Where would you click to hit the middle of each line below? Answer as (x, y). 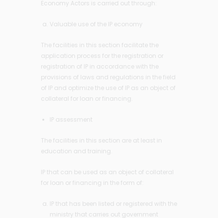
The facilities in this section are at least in (101, 140)
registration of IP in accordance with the (100, 66)
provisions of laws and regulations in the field (108, 77)
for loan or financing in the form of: (92, 182)
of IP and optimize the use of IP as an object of (108, 88)
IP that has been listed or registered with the (113, 203)
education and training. (77, 151)
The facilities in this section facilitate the (100, 45)
